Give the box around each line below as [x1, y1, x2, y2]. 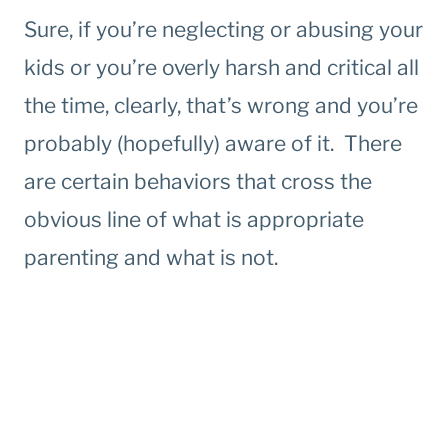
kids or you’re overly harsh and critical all [24, 55, 419, 81]
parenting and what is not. [24, 245, 278, 271]
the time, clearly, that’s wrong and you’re [24, 93, 418, 119]
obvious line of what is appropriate [24, 207, 364, 233]
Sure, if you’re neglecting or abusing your [24, 17, 423, 43]
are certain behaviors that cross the [24, 169, 372, 195]
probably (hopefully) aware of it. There [24, 131, 402, 157]
